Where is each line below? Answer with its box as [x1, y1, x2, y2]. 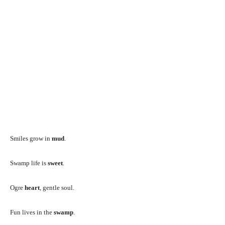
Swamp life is [10, 159, 48, 167]
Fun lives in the [10, 208, 54, 216]
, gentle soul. [40, 183, 74, 191]
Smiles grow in [10, 134, 52, 142]
